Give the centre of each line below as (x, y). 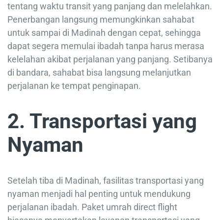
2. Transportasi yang (102, 121)
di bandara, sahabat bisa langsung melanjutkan (99, 73)
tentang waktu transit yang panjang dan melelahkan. (110, 6)
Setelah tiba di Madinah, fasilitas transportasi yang (106, 181)
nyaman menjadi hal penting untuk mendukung (99, 194)
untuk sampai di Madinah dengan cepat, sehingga (104, 33)
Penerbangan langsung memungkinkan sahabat (101, 20)
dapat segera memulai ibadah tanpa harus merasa (106, 46)
